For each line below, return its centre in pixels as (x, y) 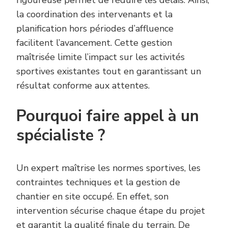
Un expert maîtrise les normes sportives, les (108, 168)
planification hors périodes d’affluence (95, 28)
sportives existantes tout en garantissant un (109, 71)
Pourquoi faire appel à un (108, 116)
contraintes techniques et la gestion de (98, 182)
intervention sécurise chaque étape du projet (111, 210)
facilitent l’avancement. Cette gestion (94, 42)
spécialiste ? (61, 135)
